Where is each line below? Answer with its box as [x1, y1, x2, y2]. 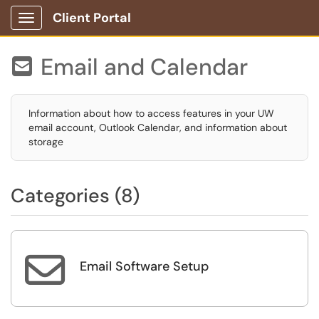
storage [28, 135, 63, 148]
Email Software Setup [80, 258, 209, 275]
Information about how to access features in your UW [28, 107, 274, 120]
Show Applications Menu [26, 23, 139, 36]
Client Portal [53, 9, 131, 26]
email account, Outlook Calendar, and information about [28, 121, 287, 134]
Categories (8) [11, 183, 140, 208]
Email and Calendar [41, 52, 248, 82]
